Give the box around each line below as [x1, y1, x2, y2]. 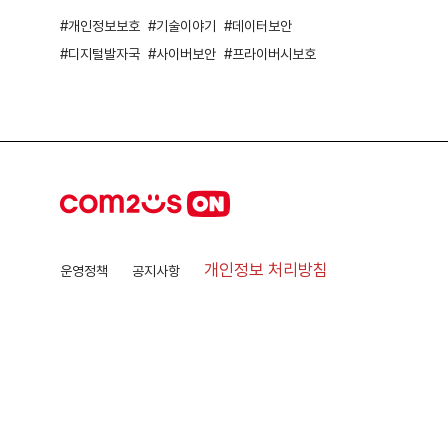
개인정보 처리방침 [204, 260, 328, 281]
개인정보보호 [68, 17, 140, 34]
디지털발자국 [68, 45, 140, 62]
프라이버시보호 [232, 45, 316, 62]
